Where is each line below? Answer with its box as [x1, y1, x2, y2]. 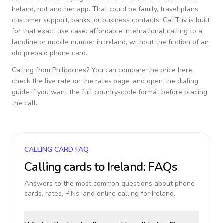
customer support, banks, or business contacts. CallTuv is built [12, 15, 210, 25]
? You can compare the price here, [86, 65, 194, 75]
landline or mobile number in [12, 37, 104, 47]
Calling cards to [24, 159, 107, 175]
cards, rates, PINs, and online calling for [24, 189, 152, 198]
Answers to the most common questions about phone [24, 179, 195, 188]
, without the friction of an [126, 37, 209, 47]
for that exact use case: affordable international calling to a [12, 26, 202, 36]
